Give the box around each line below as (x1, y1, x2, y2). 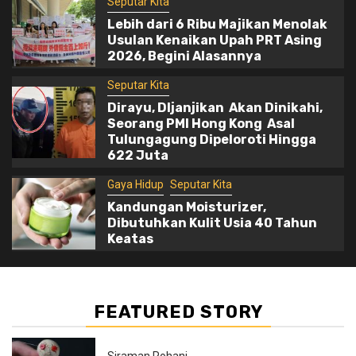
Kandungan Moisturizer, (106, 199, 266, 215)
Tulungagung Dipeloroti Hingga (106, 132, 316, 147)
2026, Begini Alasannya (106, 48, 261, 64)
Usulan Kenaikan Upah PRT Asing (106, 33, 322, 48)
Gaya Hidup (106, 178, 164, 191)
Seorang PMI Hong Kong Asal (106, 116, 295, 131)
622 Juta (106, 148, 168, 163)
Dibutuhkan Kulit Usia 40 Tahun (106, 215, 317, 230)
